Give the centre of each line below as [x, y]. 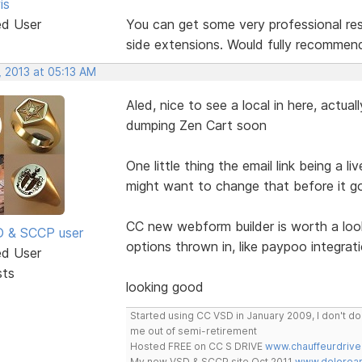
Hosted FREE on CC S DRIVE [197, 346]
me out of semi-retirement [193, 330]
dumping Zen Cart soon [196, 125]
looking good [164, 286]
